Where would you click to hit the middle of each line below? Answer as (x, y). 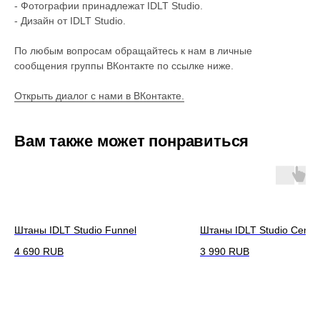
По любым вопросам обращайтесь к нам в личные (133, 51)
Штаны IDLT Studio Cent (256, 230)
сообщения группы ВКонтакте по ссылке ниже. (124, 66)
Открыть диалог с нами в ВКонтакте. (99, 96)
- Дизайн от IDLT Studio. (70, 21)
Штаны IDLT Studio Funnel (75, 230)
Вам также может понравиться (132, 141)
